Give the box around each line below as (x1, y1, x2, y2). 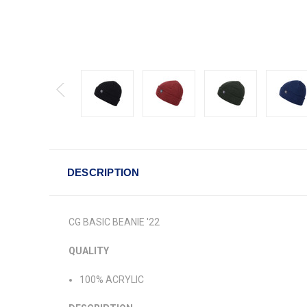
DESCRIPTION (66, 166, 140, 178)
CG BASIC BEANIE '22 (69, 216, 160, 228)
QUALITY (69, 245, 109, 256)
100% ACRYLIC (79, 273, 145, 285)
